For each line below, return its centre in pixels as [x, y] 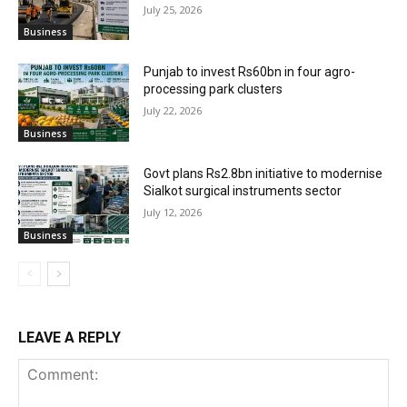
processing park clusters [213, 89]
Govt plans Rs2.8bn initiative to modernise [263, 174]
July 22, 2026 [173, 111]
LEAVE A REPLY [69, 337]
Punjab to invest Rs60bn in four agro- [250, 72]
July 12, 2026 [173, 213]
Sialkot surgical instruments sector [243, 191]
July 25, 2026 [173, 9]
